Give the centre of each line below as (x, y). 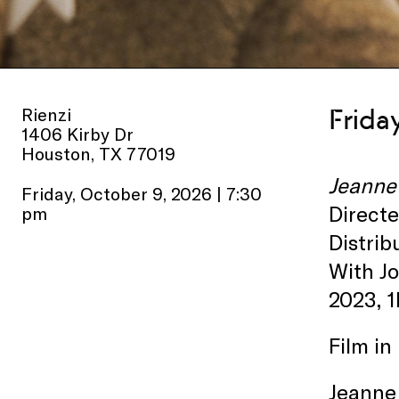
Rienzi (46, 114)
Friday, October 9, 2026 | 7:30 (142, 193)
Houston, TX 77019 (98, 153)
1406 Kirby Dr (77, 134)
